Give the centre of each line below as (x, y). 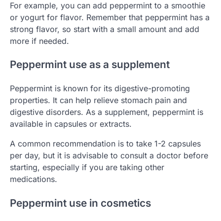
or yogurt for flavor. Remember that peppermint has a (110, 17)
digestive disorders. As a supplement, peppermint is (107, 112)
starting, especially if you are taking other (87, 167)
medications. (34, 179)
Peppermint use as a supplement (90, 65)
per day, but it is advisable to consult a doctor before (109, 156)
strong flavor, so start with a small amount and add (105, 29)
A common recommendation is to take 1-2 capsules (105, 144)
